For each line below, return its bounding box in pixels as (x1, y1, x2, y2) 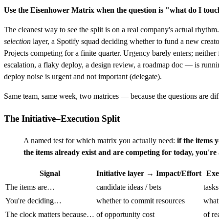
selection (4, 37, 31, 46)
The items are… (5, 182, 55, 191)
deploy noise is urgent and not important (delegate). (4, 72, 162, 81)
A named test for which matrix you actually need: (23, 136, 177, 145)
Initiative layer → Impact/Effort (96, 169, 201, 177)
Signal (40, 169, 60, 177)
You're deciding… (5, 196, 62, 205)
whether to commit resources (96, 196, 185, 205)
